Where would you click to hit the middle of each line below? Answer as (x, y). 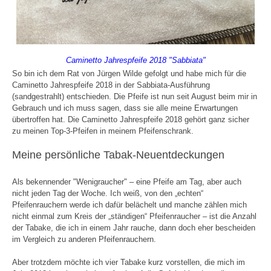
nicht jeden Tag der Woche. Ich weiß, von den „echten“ (108, 193)
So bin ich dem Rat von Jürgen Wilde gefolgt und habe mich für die (129, 73)
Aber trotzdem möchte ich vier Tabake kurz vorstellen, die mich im (129, 262)
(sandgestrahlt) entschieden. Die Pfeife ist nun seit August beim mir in (135, 96)
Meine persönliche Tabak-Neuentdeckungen (118, 155)
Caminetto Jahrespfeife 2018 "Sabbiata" (135, 60)
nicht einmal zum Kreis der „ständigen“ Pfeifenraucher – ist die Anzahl (134, 216)
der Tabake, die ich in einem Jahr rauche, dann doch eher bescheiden (134, 227)
